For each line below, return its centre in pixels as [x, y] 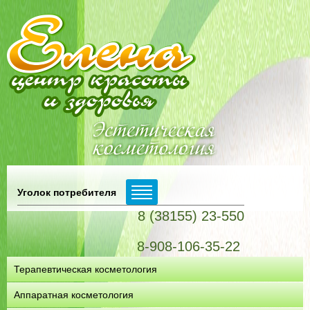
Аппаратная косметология [74, 295]
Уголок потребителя [67, 192]
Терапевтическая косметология [85, 269]
